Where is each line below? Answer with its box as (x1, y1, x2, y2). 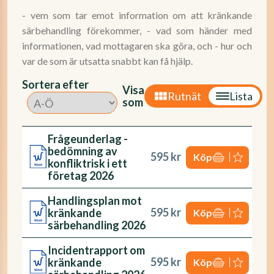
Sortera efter (22, 78, 89, 91)
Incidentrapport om (48, 243, 145, 257)
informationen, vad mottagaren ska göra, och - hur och (22, 40, 252, 51)
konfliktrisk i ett (48, 157, 127, 170)
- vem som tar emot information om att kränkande (22, 9, 252, 21)
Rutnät (168, 89, 201, 103)
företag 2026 (48, 169, 114, 182)
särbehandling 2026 (48, 218, 146, 232)
